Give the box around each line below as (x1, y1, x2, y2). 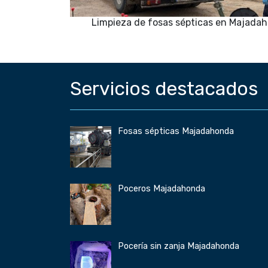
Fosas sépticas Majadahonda (118, 126, 234, 137)
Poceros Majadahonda (118, 184, 205, 194)
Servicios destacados (70, 77, 258, 100)
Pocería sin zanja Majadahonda (118, 241, 239, 252)
